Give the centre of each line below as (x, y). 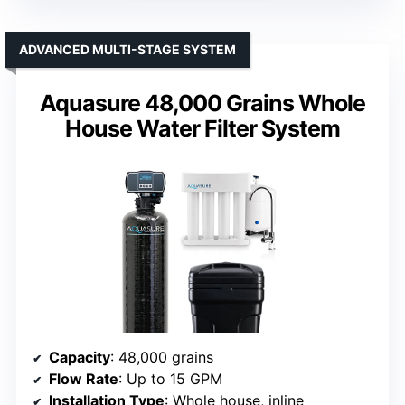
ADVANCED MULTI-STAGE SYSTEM (127, 50)
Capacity (80, 358)
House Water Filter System (202, 129)
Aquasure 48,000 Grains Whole (202, 104)
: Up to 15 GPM (170, 379)
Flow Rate (84, 379)
